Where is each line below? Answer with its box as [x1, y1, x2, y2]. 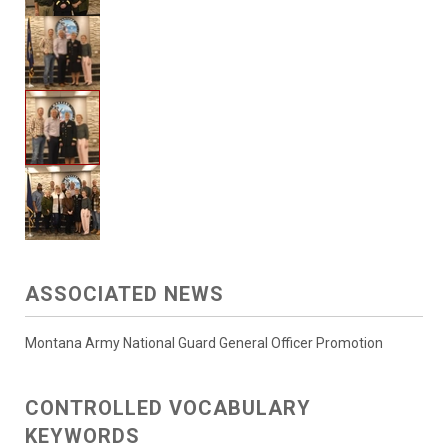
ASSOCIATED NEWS [25, 281, 224, 306]
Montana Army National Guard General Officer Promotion [25, 334, 383, 351]
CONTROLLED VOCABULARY [25, 395, 311, 420]
